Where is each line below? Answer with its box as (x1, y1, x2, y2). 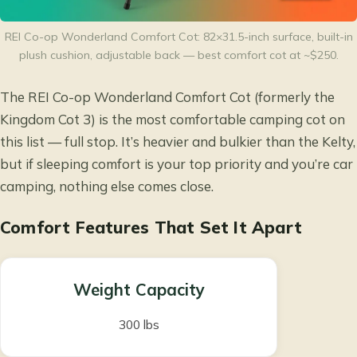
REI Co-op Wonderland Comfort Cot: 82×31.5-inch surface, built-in (4, 29, 353, 44)
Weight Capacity (73, 280, 205, 300)
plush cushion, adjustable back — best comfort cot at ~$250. (18, 47, 339, 62)
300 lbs (118, 316, 159, 333)
